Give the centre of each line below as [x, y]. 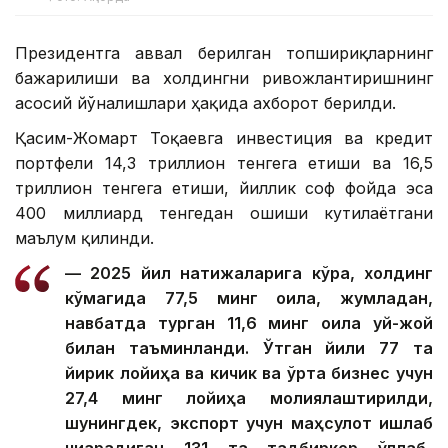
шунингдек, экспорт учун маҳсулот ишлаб [249, 423]
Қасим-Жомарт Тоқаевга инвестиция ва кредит [224, 138]
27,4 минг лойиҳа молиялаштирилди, [249, 398]
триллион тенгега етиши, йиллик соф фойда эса [224, 188]
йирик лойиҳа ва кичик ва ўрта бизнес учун [249, 373]
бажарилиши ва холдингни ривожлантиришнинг [224, 78]
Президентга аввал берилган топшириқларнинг [224, 53]
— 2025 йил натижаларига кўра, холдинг [249, 273]
